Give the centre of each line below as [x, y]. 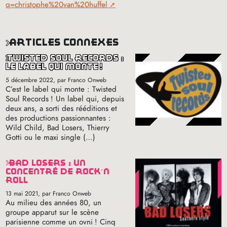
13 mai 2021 [22, 193]
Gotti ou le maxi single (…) [51, 137]
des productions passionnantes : [59, 118]
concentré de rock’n [58, 171]
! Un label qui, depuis [88, 99]
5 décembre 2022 [30, 80]
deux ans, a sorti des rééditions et [62, 108]
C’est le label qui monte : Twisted [61, 89]
